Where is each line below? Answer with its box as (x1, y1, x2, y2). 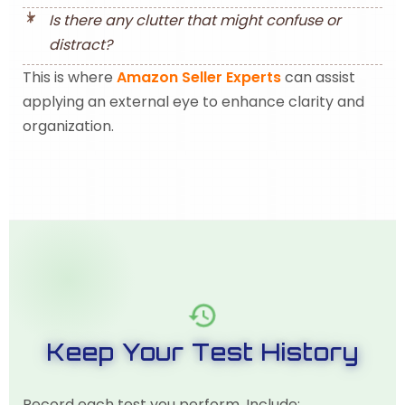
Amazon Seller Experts (117, 67, 281, 88)
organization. (23, 116, 114, 137)
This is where (23, 67, 117, 88)
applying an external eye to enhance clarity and (23, 91, 364, 112)
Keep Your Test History (46, 337, 359, 366)
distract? (48, 34, 112, 55)
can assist (281, 67, 355, 88)
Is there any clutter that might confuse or (48, 10, 341, 31)
